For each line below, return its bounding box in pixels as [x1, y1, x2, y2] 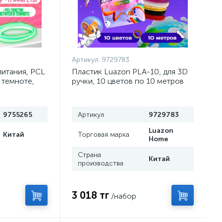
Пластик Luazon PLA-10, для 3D [72, 67, 188, 76]
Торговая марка [78, 130, 130, 139]
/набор [111, 191, 137, 201]
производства [78, 159, 124, 167]
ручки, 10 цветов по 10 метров [72, 76, 184, 86]
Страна [78, 151, 102, 159]
